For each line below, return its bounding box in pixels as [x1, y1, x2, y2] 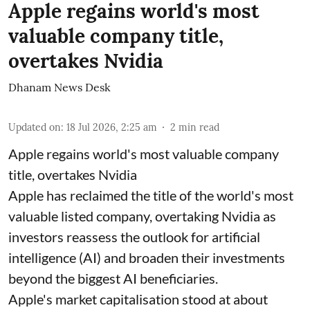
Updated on [8, 121, 61, 134]
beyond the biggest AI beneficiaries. [8, 270, 218, 287]
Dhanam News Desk [8, 80, 111, 95]
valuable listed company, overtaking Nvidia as [8, 208, 276, 225]
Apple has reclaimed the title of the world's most [8, 187, 293, 204]
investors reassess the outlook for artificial [8, 228, 260, 246]
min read [179, 121, 219, 134]
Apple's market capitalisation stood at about [8, 291, 268, 308]
